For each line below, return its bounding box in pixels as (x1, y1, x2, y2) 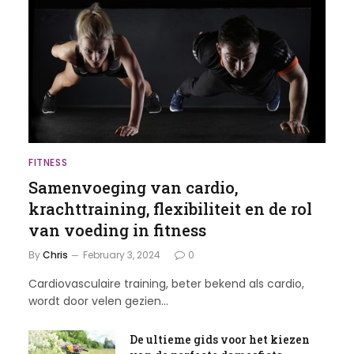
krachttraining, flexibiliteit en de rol (28, 198, 312, 220)
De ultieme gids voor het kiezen (129, 332, 310, 348)
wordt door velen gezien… (28, 293, 168, 310)
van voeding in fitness (28, 220, 206, 241)
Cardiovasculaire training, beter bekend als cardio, (28, 276, 304, 292)
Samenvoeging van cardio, (28, 177, 238, 198)
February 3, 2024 (82, 248, 160, 262)
